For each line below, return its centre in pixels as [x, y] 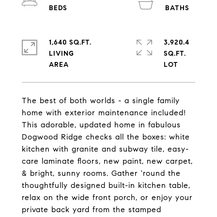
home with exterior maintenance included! [104, 113]
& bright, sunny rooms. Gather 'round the [101, 173]
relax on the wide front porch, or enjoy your [107, 197]
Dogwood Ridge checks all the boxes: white [106, 137]
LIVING [62, 54]
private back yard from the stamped [92, 209]
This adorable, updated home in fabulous [101, 125]
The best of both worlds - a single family [101, 101]
